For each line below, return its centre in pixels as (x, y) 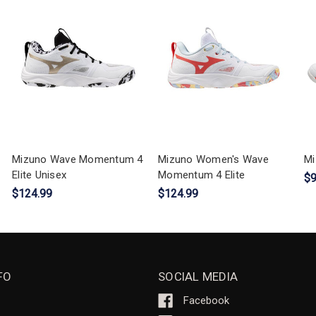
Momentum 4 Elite (201, 175)
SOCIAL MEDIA (198, 276)
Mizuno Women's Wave (213, 159)
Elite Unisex (39, 175)
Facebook (206, 301)
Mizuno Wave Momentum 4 (78, 159)
